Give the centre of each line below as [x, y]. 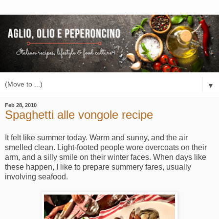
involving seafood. [36, 177]
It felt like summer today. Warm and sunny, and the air [96, 138]
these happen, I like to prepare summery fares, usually [98, 167]
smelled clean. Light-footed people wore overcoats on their [106, 148]
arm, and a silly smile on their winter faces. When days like [106, 157]
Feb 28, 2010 [21, 105]
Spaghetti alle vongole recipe [79, 114]
